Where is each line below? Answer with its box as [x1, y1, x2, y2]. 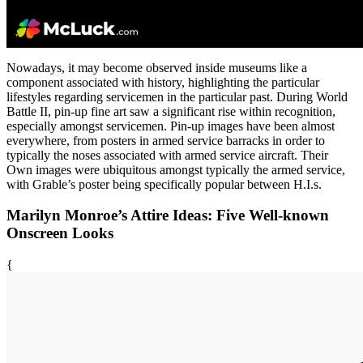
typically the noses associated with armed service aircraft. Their [6, 147, 328, 162]
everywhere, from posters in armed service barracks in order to [6, 133, 325, 147]
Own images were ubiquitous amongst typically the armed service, [6, 162, 345, 177]
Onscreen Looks [6, 224, 113, 242]
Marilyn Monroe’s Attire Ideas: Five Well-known [6, 207, 329, 224]
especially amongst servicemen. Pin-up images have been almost [6, 118, 335, 133]
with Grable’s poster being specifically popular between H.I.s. [6, 177, 322, 191]
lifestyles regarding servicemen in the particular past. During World [6, 89, 348, 104]
